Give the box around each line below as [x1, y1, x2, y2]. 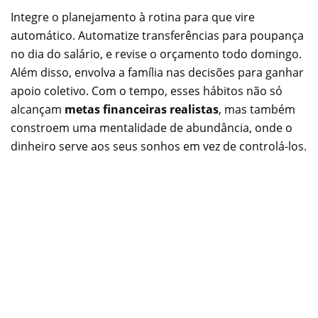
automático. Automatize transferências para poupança [11, 27, 304, 43]
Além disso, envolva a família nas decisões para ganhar [11, 64, 304, 80]
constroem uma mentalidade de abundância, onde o [11, 119, 292, 136]
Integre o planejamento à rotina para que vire [11, 9, 255, 25]
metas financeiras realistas [65, 101, 219, 117]
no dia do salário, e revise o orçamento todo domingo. [11, 45, 302, 62]
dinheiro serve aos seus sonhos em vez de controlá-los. [11, 138, 307, 154]
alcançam [11, 101, 65, 117]
